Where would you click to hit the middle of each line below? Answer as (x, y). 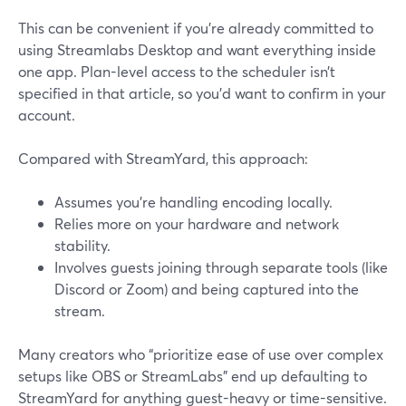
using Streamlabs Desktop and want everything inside (197, 49)
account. (47, 115)
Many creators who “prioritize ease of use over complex (201, 354)
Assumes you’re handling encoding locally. (193, 202)
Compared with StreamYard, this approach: (163, 158)
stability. (82, 245)
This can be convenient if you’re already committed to (196, 28)
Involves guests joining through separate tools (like (221, 267)
